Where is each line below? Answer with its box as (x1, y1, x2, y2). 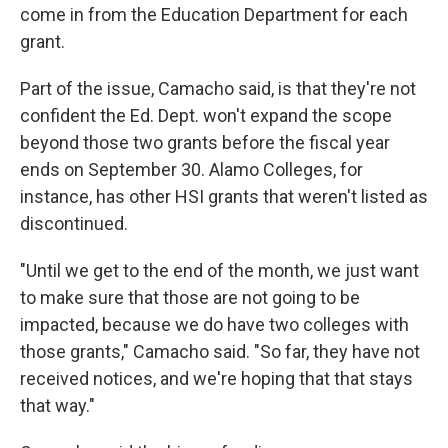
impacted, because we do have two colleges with (20, 313, 409, 335)
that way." (20, 394, 95, 416)
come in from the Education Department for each (20, 3, 408, 25)
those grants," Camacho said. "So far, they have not (20, 340, 420, 362)
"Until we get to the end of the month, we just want (20, 259, 419, 281)
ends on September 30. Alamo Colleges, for (20, 158, 363, 180)
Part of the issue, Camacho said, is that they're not (20, 77, 416, 99)
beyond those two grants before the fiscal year (20, 131, 390, 153)
